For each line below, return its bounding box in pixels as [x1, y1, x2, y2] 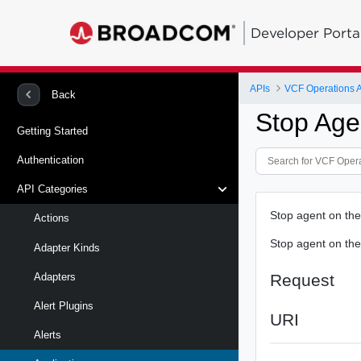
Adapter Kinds [34, 241, 100, 254]
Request [270, 270, 335, 289]
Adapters [34, 270, 76, 283]
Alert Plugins [34, 299, 93, 312]
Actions [34, 212, 69, 225]
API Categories [17, 183, 88, 196]
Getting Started [17, 124, 88, 137]
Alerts [34, 329, 61, 342]
